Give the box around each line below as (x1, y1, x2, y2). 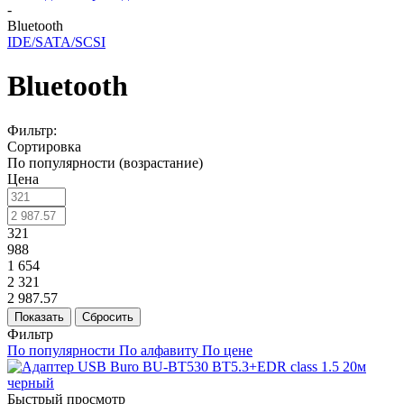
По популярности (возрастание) (7, 154, 203, 170)
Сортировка (7, 138, 81, 154)
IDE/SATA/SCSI (7, 34, 106, 50)
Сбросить (82, 309, 133, 324)
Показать (14, 309, 64, 324)
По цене (202, 342, 252, 358)
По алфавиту (119, 342, 198, 358)
